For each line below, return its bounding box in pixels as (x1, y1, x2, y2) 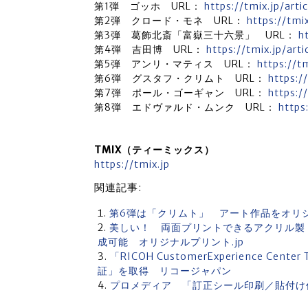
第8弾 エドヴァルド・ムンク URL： (94, 101, 278, 113)
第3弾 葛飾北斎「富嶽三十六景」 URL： (94, 29, 298, 41)
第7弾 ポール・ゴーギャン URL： (94, 87, 268, 99)
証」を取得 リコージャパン (98, 265, 232, 277)
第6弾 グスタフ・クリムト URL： (94, 72, 268, 85)
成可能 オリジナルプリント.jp (98, 236, 244, 248)
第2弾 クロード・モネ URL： (94, 14, 247, 27)
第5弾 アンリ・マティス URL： (94, 58, 257, 70)
